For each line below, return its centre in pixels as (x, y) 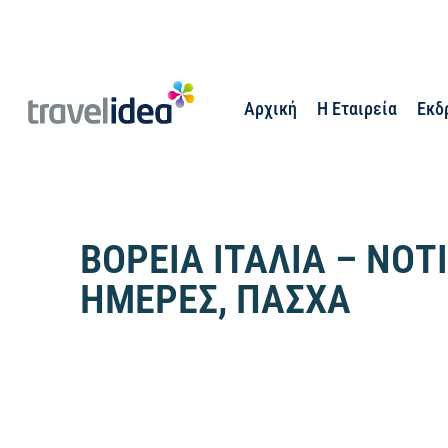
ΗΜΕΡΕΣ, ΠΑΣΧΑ (215, 299)
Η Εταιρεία (357, 108)
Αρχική (271, 108)
